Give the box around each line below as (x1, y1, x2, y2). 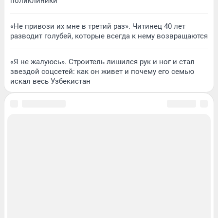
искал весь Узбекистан (10, 77, 91, 86)
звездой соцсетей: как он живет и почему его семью (10, 67, 194, 76)
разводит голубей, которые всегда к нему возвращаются (10, 32, 208, 41)
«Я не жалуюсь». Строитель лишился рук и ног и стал (10, 57, 195, 67)
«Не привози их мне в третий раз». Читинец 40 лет (10, 22, 185, 31)
